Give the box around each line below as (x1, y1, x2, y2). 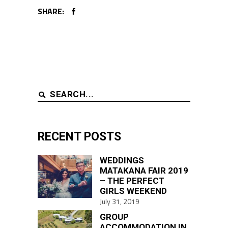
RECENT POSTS (38, 129, 121, 144)
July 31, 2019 (100, 195, 139, 207)
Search (37, 87, 60, 99)
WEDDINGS (100, 155, 144, 165)
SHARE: (38, 5, 64, 18)
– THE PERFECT (100, 175, 164, 186)
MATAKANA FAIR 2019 (100, 165, 188, 176)
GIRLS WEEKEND (100, 185, 167, 196)
